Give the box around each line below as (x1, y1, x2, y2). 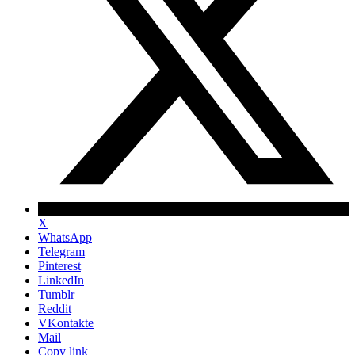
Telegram (38, 244, 85, 258)
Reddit (38, 301, 71, 315)
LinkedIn (38, 273, 84, 287)
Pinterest (38, 258, 81, 273)
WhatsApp (38, 230, 92, 244)
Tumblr (38, 287, 74, 301)
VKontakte (38, 315, 94, 330)
